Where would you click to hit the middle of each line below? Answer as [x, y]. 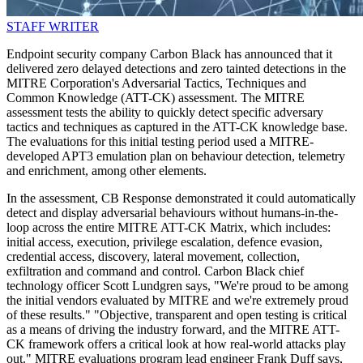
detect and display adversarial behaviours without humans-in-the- [172, 213]
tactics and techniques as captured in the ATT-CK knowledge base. [177, 127]
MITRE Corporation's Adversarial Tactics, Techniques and [156, 83]
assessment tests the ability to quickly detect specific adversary [165, 113]
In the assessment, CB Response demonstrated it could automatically [181, 199]
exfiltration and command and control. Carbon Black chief [155, 271]
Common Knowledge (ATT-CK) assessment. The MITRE [156, 98]
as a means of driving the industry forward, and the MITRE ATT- [173, 330]
